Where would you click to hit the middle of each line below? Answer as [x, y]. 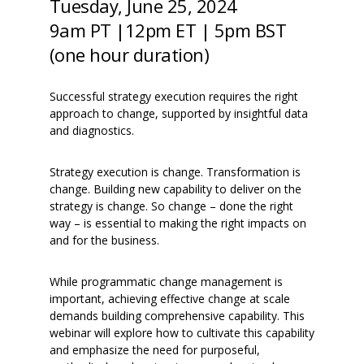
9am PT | [87, 30]
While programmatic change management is [166, 282]
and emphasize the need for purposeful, [154, 350]
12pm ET [162, 30]
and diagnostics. [91, 131]
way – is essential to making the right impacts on [178, 223]
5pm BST [250, 30]
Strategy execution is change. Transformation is [175, 172]
